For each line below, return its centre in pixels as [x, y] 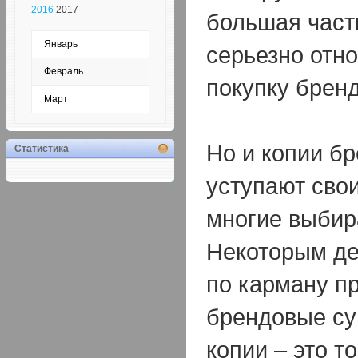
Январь [61, 44]
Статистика [42, 149]
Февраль [64, 72]
